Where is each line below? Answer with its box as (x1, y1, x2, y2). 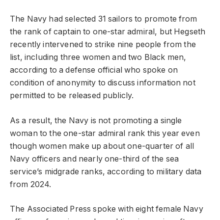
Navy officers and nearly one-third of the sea (10, 154, 179, 164)
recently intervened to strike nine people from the (10, 40, 196, 50)
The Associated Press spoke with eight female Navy (10, 204, 203, 214)
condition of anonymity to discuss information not (10, 78, 195, 88)
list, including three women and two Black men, (10, 53, 187, 62)
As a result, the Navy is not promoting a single (10, 115, 182, 125)
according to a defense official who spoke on (10, 65, 178, 75)
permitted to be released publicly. (10, 91, 134, 101)
